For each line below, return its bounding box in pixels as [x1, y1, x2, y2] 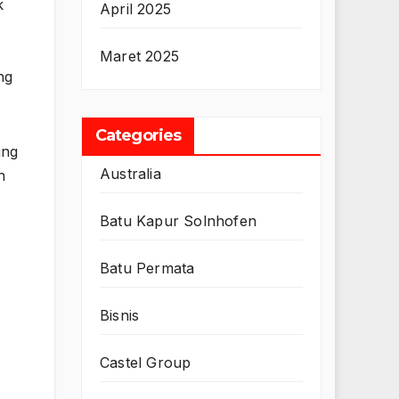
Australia [100, 165, 161, 183]
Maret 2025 [100, 47, 179, 66]
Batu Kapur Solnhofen [100, 212, 256, 231]
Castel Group [100, 354, 191, 372]
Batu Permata [100, 259, 195, 278]
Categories [95, 126, 181, 146]
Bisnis [100, 306, 140, 325]
